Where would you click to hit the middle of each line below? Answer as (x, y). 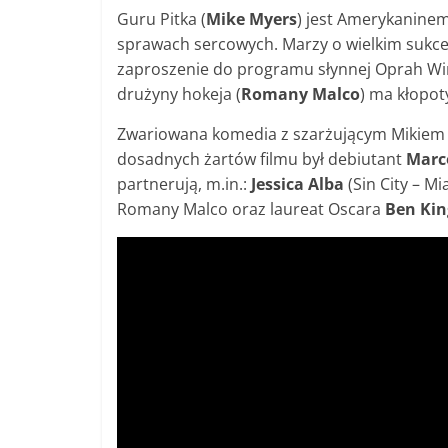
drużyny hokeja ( (179, 94)
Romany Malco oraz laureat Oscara (251, 209)
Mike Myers (251, 19)
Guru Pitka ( (161, 19)
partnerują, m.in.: (184, 184)
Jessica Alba (297, 184)
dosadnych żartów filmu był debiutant (261, 159)
